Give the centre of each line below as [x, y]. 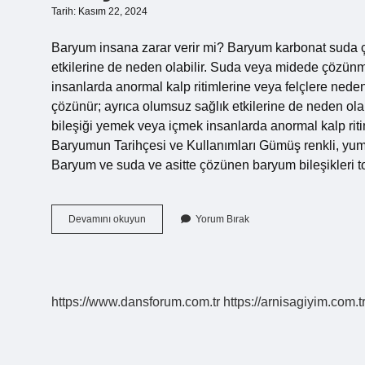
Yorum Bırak [222, 219]
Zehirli [159, 248]
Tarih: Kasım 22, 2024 [99, 11]
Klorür [158, 233]
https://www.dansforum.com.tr [136, 302]
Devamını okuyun [107, 219]
